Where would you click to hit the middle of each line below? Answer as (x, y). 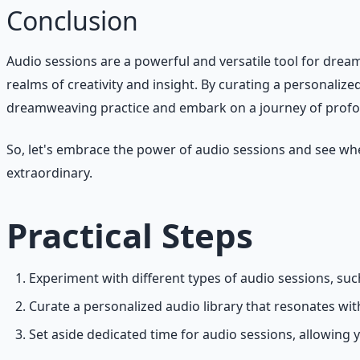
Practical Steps (130, 235)
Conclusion (72, 21)
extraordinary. (49, 172)
